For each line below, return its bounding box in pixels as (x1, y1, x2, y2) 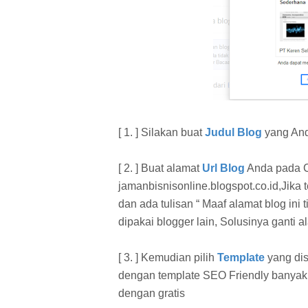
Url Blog (202, 162, 245, 174)
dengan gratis (118, 287, 185, 299)
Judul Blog (205, 126, 262, 138)
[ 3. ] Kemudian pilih (118, 251, 217, 263)
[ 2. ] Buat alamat (118, 162, 202, 174)
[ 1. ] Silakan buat (118, 126, 205, 138)
